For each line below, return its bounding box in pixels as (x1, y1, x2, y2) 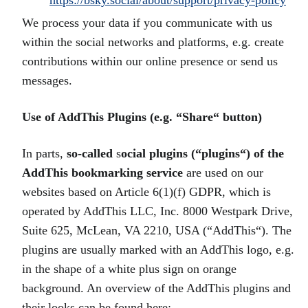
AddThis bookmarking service (22, 166, 183, 179)
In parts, (22, 146, 67, 160)
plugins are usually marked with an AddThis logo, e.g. (22, 243, 294, 256)
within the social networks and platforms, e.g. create (22, 35, 284, 49)
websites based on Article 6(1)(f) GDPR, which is (22, 185, 271, 199)
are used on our (183, 166, 263, 179)
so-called (67, 146, 113, 160)
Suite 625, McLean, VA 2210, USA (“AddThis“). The (22, 223, 291, 237)
